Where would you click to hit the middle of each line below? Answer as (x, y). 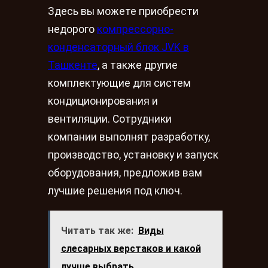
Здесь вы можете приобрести (123, 12)
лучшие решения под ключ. (115, 191)
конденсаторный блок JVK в (118, 48)
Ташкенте (73, 66)
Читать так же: (97, 230)
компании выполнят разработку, (129, 137)
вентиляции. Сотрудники (110, 119)
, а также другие (138, 66)
